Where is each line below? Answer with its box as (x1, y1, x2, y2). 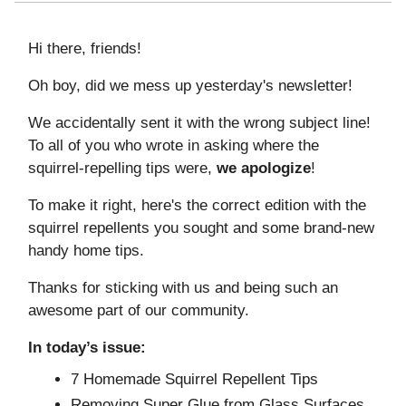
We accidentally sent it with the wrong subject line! (28, 113, 371, 131)
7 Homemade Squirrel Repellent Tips (71, 370, 318, 388)
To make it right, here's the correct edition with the (28, 196, 366, 214)
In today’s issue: (28, 338, 146, 356)
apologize (237, 159, 311, 177)
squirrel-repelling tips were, (28, 159, 217, 177)
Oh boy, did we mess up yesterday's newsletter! (28, 76, 353, 94)
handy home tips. (28, 241, 144, 259)
